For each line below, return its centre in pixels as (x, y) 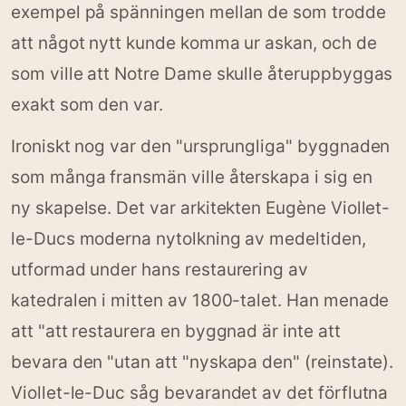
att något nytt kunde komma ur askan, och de (194, 43)
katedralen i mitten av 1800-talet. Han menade (200, 300)
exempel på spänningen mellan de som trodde (198, 12)
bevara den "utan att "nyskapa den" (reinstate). (203, 362)
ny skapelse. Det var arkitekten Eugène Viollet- (201, 208)
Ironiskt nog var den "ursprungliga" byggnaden (201, 146)
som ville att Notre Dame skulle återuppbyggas (202, 74)
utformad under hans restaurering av (160, 270)
